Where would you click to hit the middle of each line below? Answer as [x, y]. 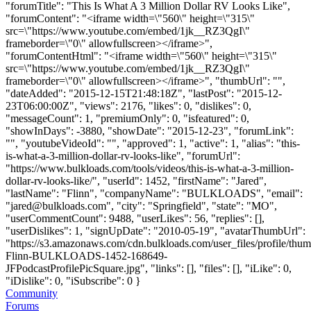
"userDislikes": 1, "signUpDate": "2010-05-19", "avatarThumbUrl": [155, 230]
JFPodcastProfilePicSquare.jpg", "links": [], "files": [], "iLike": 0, [149, 268]
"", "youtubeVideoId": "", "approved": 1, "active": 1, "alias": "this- [153, 143]
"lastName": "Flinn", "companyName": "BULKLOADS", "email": [154, 193]
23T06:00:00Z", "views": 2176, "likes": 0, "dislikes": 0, [128, 106]
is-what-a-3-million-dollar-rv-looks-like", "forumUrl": [123, 155]
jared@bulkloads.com [58, 205]
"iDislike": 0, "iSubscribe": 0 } [73, 280]
